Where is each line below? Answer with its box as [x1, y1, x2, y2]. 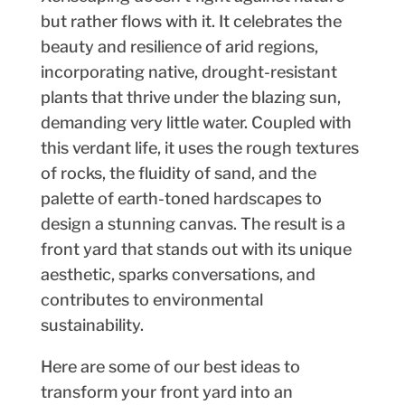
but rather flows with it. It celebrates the [40, 12, 342, 32]
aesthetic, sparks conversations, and [40, 265, 316, 285]
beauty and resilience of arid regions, [40, 37, 318, 57]
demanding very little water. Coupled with [40, 113, 352, 133]
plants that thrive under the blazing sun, [40, 88, 341, 108]
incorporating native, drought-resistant [40, 62, 337, 82]
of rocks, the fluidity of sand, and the [40, 164, 316, 184]
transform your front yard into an [40, 382, 293, 402]
